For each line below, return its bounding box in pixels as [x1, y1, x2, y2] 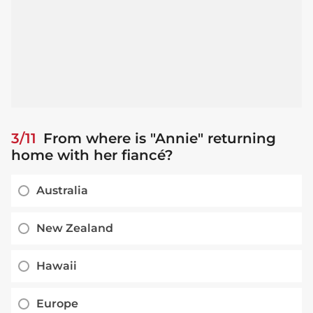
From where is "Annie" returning [39, 129, 276, 147]
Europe [36, 296, 78, 310]
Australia [36, 183, 88, 197]
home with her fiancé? [11, 146, 173, 163]
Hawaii [36, 259, 77, 272]
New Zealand [36, 221, 113, 235]
